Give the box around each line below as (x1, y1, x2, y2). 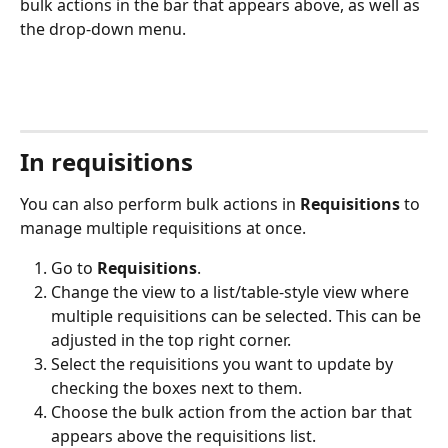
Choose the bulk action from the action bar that (51, 401, 416, 424)
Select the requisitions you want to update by (51, 353, 397, 376)
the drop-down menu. (20, 17, 190, 40)
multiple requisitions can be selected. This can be (51, 305, 425, 328)
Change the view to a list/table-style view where (51, 281, 413, 304)
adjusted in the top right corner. (51, 329, 295, 352)
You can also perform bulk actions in (20, 192, 300, 215)
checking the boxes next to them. (51, 377, 302, 400)
